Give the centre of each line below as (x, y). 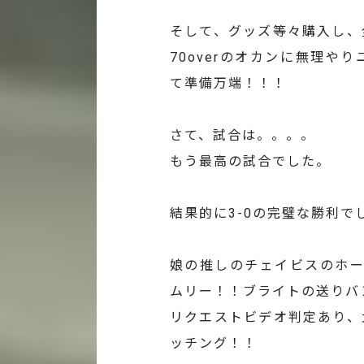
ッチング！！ (214, 344)
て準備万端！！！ (228, 84)
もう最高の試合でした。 (250, 162)
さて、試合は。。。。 (243, 136)
